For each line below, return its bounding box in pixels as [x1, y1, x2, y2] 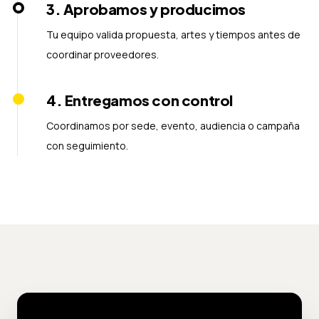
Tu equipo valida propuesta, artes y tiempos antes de [46, 27, 300, 41]
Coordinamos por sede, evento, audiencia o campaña [46, 118, 300, 132]
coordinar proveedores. [46, 47, 159, 61]
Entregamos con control [64, 90, 234, 109]
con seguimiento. [46, 138, 128, 152]
